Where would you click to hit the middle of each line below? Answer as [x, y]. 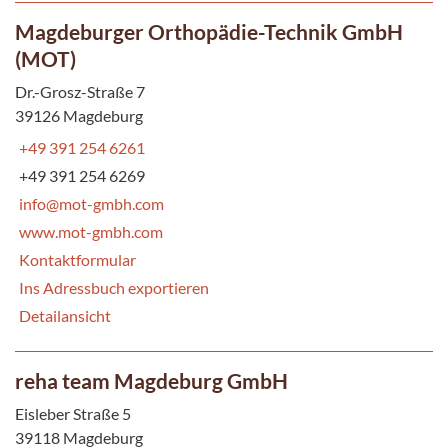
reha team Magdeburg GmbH [151, 380]
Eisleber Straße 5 [73, 413]
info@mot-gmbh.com [91, 203]
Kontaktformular [77, 259]
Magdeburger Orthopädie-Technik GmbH [209, 31]
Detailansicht [65, 315]
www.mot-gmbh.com [91, 231]
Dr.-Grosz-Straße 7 [80, 91]
